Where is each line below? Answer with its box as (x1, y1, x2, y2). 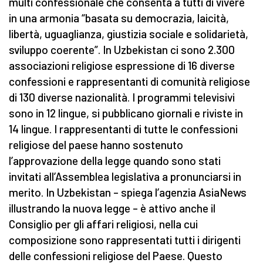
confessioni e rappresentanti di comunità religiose (9, 75, 250, 89)
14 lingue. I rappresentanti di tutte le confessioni (9, 122, 238, 136)
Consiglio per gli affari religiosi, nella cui (9, 217, 198, 231)
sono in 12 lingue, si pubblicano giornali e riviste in (9, 106, 243, 120)
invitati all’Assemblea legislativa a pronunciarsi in (9, 170, 241, 184)
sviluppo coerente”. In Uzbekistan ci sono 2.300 (9, 43, 235, 57)
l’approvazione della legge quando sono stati (9, 154, 221, 168)
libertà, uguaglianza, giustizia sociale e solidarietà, (9, 27, 248, 41)
